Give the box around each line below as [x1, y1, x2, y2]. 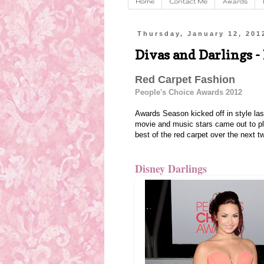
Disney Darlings [135, 161, 207, 177]
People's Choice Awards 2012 [135, 88, 242, 97]
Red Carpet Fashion [135, 74, 235, 86]
